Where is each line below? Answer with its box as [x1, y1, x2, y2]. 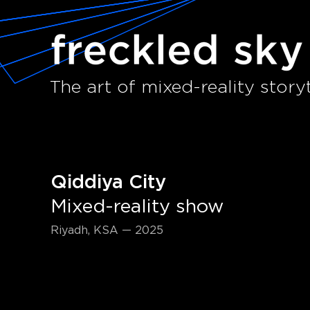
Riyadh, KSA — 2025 [51, 225, 164, 236]
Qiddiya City [51, 174, 167, 191]
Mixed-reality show [51, 198, 224, 215]
